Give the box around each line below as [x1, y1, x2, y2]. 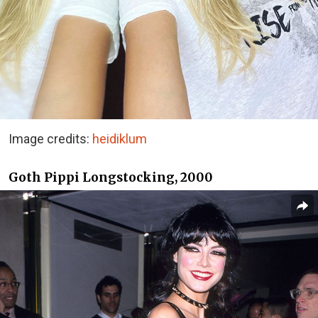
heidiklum [92, 131, 147, 146]
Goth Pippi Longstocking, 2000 [9, 170, 213, 186]
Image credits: [9, 131, 92, 146]
